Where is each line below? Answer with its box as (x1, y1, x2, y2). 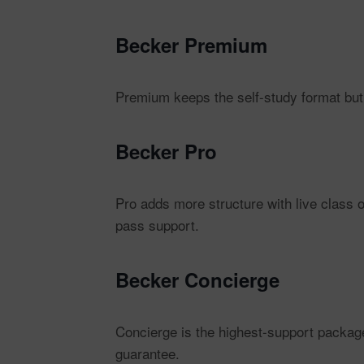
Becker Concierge (115, 266, 279, 293)
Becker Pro (115, 137, 217, 165)
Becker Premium (115, 31, 267, 58)
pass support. (115, 214, 199, 235)
